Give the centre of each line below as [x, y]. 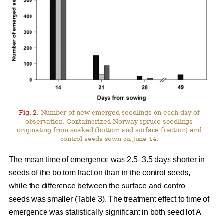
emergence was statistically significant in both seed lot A [105, 212]
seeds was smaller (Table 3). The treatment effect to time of [109, 199]
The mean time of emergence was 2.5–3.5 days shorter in [107, 159]
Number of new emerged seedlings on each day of [119, 112]
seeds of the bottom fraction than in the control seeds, [100, 172]
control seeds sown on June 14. [109, 139]
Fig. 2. [29, 112]
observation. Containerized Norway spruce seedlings [109, 121]
